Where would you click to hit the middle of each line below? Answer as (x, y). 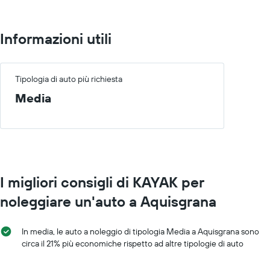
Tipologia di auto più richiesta (69, 79)
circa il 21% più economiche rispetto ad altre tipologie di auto (133, 243)
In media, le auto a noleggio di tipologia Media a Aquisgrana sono (140, 231)
